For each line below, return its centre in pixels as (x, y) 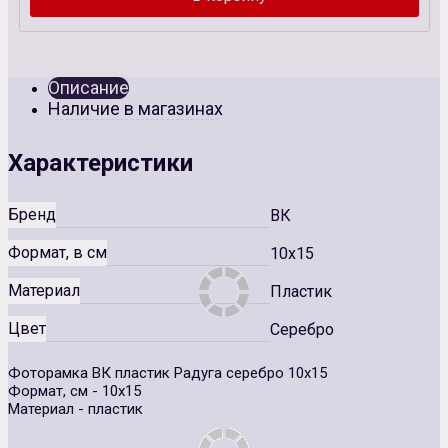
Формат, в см (57, 253)
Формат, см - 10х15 (74, 391)
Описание (88, 88)
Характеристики (100, 163)
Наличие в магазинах (135, 109)
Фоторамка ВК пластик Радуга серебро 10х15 (167, 373)
